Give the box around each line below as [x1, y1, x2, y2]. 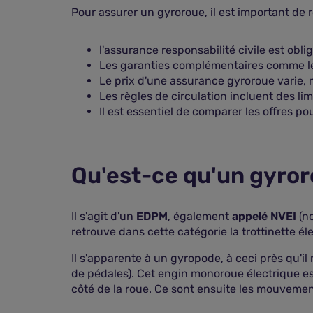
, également [168, 210, 232, 223]
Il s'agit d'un [71, 210, 136, 223]
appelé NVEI [232, 210, 299, 223]
